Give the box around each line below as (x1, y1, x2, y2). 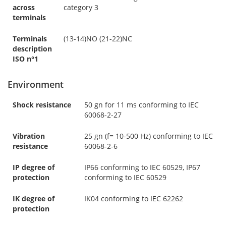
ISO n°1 (13, 53, 38, 64)
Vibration (13, 131, 45, 141)
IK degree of (13, 193, 54, 203)
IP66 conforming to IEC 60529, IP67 (84, 162, 200, 172)
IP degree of (13, 162, 54, 172)
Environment (8, 78, 64, 90)
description (13, 43, 52, 53)
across (13, 2, 35, 12)
